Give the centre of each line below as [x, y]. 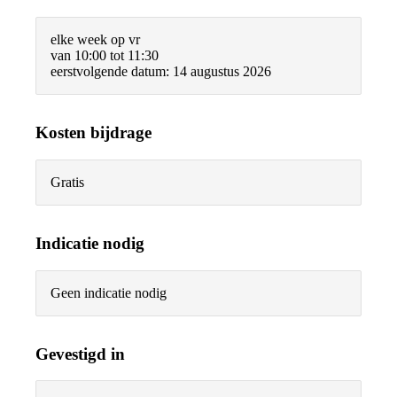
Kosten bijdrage [93, 133]
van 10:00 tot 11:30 [105, 56]
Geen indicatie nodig [109, 292]
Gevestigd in [80, 354]
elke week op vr [95, 40]
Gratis [67, 183]
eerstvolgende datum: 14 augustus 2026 [161, 72]
